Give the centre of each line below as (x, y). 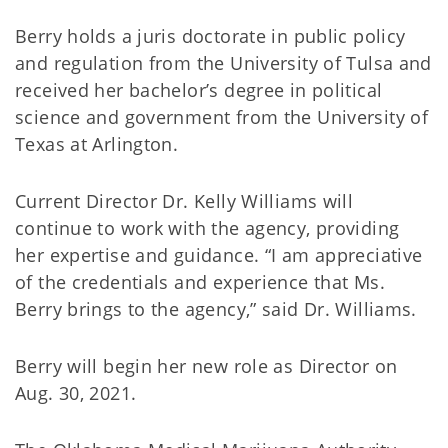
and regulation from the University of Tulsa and (223, 63)
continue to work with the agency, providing (207, 228)
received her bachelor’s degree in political (199, 90)
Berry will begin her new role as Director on (206, 366)
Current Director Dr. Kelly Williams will (184, 201)
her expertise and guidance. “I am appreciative (219, 255)
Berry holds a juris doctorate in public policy (210, 36)
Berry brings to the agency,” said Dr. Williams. (216, 309)
